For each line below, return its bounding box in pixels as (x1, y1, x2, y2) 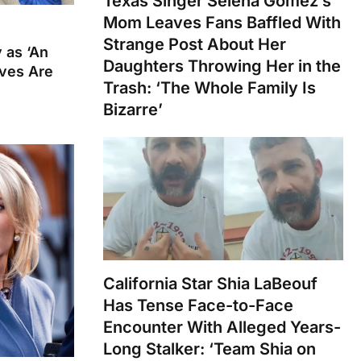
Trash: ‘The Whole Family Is (103, 77, 316, 98)
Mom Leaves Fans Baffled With (103, 12, 341, 32)
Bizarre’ (103, 99, 163, 119)
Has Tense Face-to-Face (103, 295, 293, 315)
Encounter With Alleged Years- (103, 317, 341, 337)
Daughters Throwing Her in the (103, 56, 341, 76)
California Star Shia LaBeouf (103, 273, 317, 293)
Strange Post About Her (103, 34, 286, 54)
